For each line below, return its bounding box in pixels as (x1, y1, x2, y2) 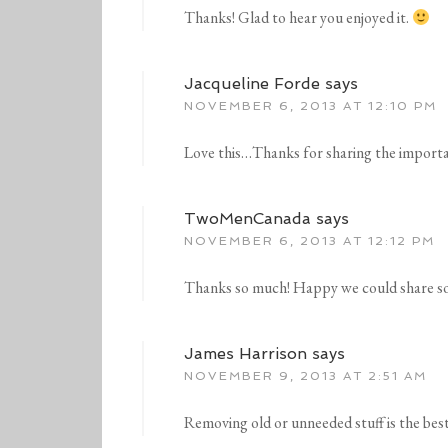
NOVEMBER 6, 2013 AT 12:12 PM (184, 234, 435, 249)
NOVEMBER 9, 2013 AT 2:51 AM (184, 369, 427, 384)
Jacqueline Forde (184, 74, 320, 94)
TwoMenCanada (184, 209, 311, 229)
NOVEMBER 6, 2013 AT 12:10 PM (184, 99, 437, 114)
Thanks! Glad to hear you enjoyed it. (184, 7, 412, 29)
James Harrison (184, 344, 307, 364)
